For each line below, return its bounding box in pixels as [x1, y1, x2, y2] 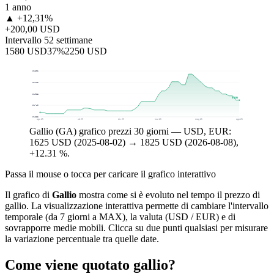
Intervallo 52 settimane [5, 34, 92, 45]
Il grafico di [5, 190, 52, 201]
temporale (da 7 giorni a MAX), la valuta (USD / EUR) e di [5, 212, 235, 223]
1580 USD [5, 45, 47, 56]
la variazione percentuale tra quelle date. [5, 234, 159, 245]
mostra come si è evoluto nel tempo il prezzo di [76, 190, 260, 201]
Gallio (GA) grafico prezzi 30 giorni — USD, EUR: [29, 126, 231, 137]
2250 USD [65, 45, 107, 56]
